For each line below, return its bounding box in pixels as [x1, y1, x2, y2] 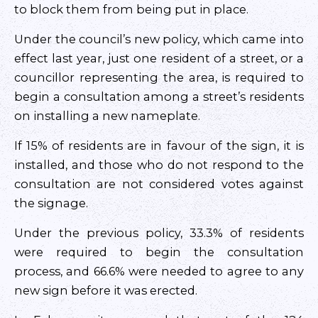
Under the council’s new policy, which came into [14, 32, 304, 46]
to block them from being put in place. [14, 2, 248, 16]
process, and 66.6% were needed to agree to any [14, 264, 304, 278]
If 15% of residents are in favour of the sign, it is [14, 138, 304, 153]
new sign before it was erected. [14, 283, 197, 297]
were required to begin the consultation [14, 245, 304, 259]
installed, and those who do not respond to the [14, 158, 304, 172]
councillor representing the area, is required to [14, 70, 304, 84]
